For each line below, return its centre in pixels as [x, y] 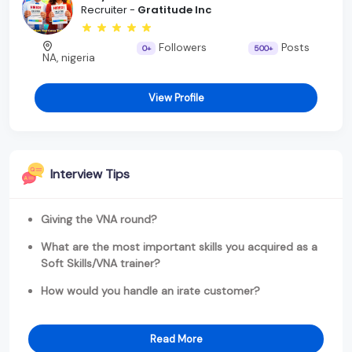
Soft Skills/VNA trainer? [101, 263]
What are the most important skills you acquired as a [179, 246]
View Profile [176, 97]
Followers [181, 47]
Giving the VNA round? [99, 219]
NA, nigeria [69, 57]
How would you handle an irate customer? [150, 290]
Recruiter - [109, 10]
